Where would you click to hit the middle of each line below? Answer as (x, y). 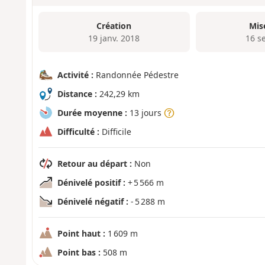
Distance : (77, 94)
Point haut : (81, 234)
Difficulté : (78, 132)
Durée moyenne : (92, 113)
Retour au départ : (94, 164)
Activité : (75, 75)
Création (114, 25)
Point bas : (79, 253)
